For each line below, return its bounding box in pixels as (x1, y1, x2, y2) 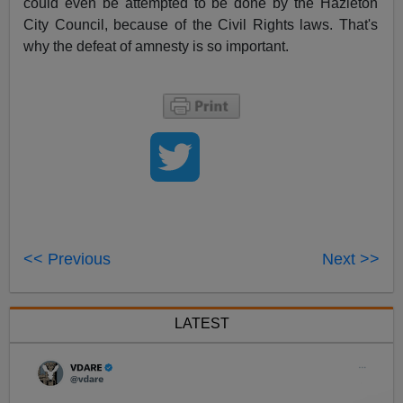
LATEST (174, 316, 229, 332)
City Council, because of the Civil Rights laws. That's (23, 17, 378, 33)
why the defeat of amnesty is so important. (23, 39, 290, 55)
